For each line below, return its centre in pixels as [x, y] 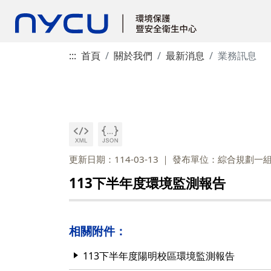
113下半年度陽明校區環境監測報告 [159, 256]
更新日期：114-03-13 [114, 159]
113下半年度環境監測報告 [147, 183]
